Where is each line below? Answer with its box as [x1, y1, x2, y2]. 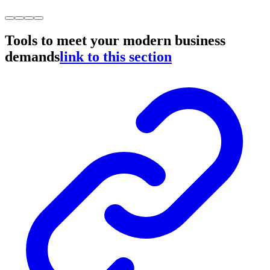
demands [5, 49, 60, 65]
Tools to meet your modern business [5, 33, 225, 49]
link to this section [60, 49, 172, 65]
